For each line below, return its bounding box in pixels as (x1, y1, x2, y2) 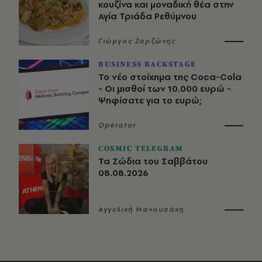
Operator (98, 120, 136, 130)
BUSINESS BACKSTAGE (98, 59, 196, 69)
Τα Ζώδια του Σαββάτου (98, 154, 208, 167)
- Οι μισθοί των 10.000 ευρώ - (98, 82, 231, 95)
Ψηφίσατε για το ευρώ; (98, 94, 202, 106)
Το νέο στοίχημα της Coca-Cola (98, 70, 242, 83)
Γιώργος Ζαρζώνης (98, 36, 176, 46)
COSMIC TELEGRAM (98, 143, 184, 153)
